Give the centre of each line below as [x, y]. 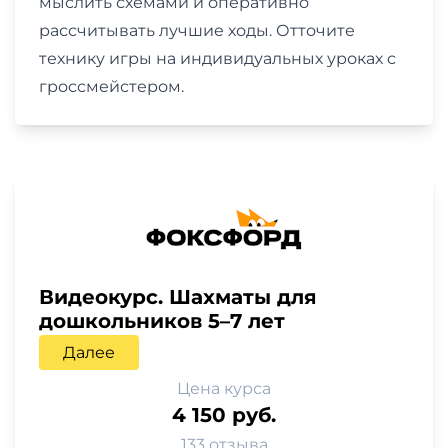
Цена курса [224, 389]
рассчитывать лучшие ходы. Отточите [197, 31]
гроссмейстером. [111, 87]
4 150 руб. [224, 415]
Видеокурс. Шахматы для [178, 297]
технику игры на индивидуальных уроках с [217, 59]
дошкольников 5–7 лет [162, 321]
